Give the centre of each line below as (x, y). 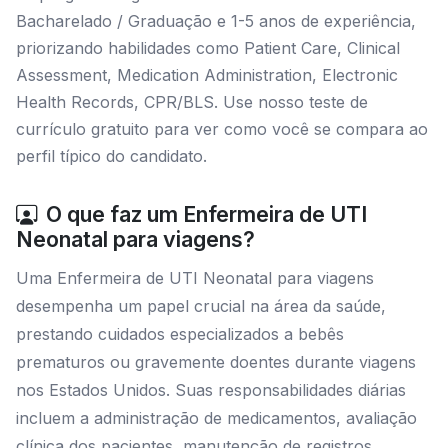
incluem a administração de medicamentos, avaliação (216, 418)
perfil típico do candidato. (111, 156)
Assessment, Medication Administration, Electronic (207, 75)
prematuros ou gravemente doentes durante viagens (216, 362)
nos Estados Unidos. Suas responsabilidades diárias (211, 390)
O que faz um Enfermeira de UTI (206, 214)
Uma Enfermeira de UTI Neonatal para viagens (195, 278)
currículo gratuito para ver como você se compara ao (222, 129)
